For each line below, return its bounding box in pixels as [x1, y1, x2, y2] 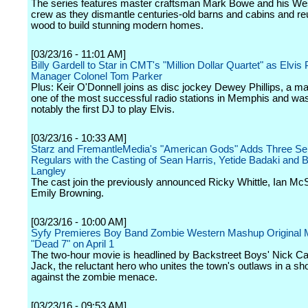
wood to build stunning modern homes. [31, 20, 203, 31]
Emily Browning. [31, 188, 104, 199]
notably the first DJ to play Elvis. [31, 104, 175, 115]
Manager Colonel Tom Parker [31, 71, 162, 82]
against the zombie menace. [31, 272, 157, 283]
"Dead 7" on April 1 [31, 239, 114, 250]
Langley [31, 166, 66, 177]
